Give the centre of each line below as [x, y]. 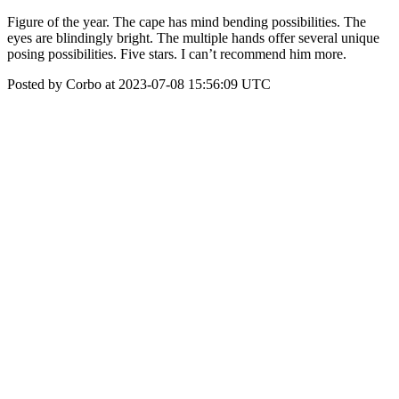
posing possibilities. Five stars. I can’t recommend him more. [177, 54]
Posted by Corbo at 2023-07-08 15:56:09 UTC [139, 84]
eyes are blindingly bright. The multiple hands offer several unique [193, 38]
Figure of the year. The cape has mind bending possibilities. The [187, 22]
